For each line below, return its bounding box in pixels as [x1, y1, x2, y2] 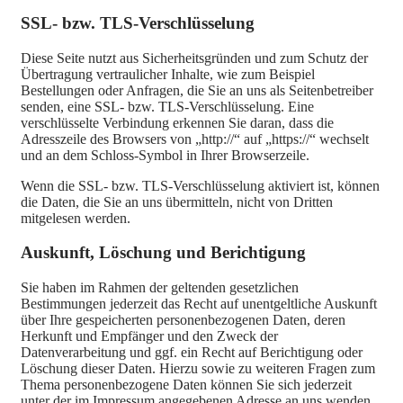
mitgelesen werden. [21, 210, 130, 226]
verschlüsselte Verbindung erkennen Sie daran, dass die [21, 114, 334, 130]
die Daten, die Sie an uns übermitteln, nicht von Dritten [21, 193, 333, 210]
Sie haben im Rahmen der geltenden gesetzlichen [21, 279, 299, 295]
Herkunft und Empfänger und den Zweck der [21, 327, 278, 344]
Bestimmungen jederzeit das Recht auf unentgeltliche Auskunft [21, 295, 377, 311]
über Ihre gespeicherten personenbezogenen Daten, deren [21, 311, 345, 327]
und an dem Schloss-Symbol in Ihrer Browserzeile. [21, 147, 309, 163]
